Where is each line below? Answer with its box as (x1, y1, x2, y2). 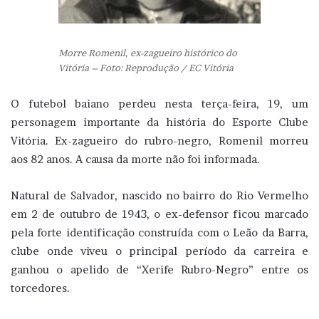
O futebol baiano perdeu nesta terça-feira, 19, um (11, 96, 308, 110)
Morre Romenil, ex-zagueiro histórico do (58, 47, 237, 59)
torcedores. (11, 281, 70, 295)
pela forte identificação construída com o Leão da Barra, (11, 225, 308, 239)
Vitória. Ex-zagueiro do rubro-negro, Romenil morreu (11, 133, 308, 147)
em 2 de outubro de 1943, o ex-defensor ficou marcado (11, 206, 308, 221)
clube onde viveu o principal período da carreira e (11, 244, 308, 258)
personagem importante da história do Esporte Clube (11, 115, 308, 129)
